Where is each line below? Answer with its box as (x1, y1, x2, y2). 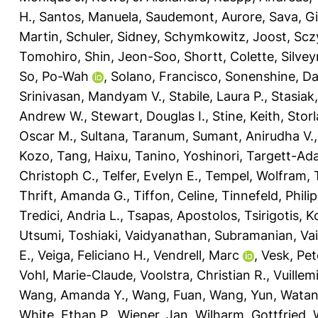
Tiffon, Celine (133, 187, 214, 203)
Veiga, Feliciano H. (38, 247, 146, 263)
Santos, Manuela (39, 9, 138, 24)
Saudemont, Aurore (146, 9, 262, 24)
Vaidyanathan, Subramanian (125, 227, 293, 243)
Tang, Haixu (57, 148, 128, 163)
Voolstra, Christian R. (140, 267, 266, 283)
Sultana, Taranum (80, 128, 185, 143)
